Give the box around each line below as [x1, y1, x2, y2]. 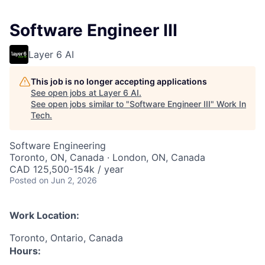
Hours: [9, 245, 41, 257]
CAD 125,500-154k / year [9, 163, 124, 176]
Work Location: [9, 209, 79, 222]
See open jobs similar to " [31, 99, 130, 109]
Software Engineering [9, 140, 106, 152]
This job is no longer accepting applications [31, 76, 207, 87]
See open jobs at [31, 88, 99, 98]
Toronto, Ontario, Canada [9, 232, 123, 244]
